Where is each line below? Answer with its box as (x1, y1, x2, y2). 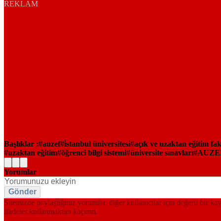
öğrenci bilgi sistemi (61, 148, 126, 157)
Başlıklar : (4, 139, 38, 148)
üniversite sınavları (130, 148, 193, 157)
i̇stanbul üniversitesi (64, 139, 130, 148)
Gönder (8, 187, 37, 196)
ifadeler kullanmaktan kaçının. (4, 207, 98, 216)
